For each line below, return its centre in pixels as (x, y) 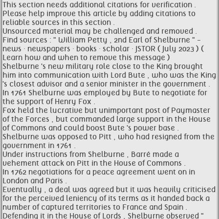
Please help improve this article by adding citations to (99, 14)
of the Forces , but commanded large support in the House (107, 119)
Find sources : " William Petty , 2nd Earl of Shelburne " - (102, 40)
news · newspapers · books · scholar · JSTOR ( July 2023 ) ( (103, 49)
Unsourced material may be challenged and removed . (100, 31)
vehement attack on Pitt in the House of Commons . (94, 163)
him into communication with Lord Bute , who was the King (109, 75)
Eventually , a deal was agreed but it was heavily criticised (109, 190)
